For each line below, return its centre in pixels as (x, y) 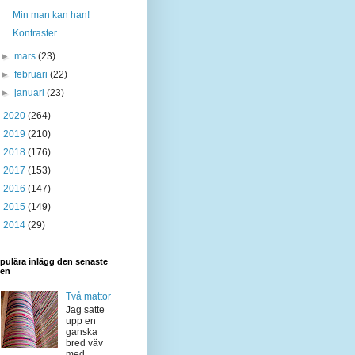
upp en (80, 321)
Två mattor (88, 297)
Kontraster (34, 33)
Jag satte (85, 309)
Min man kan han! (51, 15)
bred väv (84, 343)
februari (32, 74)
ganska (81, 332)
